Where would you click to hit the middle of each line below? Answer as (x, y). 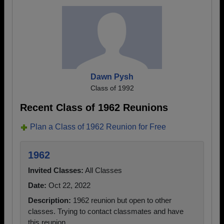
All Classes (103, 170)
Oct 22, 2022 (68, 185)
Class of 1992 (112, 88)
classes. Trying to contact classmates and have (106, 211)
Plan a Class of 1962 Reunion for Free (98, 127)
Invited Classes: (56, 170)
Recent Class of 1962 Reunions (94, 107)
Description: (49, 200)
